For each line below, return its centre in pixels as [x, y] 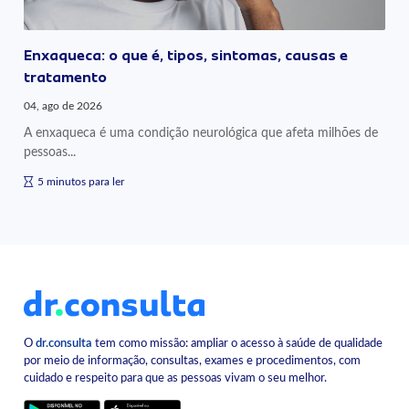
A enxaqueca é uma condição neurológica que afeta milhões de [201, 133]
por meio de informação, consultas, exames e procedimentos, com [193, 361]
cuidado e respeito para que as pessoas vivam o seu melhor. [176, 378]
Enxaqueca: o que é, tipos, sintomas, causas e [186, 56]
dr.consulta [64, 344]
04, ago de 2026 [63, 106]
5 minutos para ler [81, 182]
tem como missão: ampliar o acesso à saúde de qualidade [238, 344]
